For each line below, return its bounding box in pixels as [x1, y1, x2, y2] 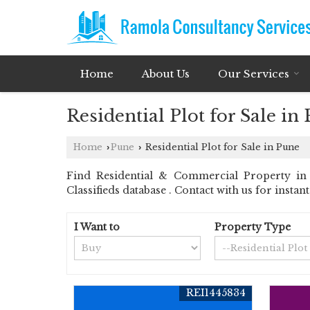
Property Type [215, 221, 291, 233]
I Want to [74, 221, 120, 233]
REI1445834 [186, 286, 246, 299]
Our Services [218, 67, 289, 80]
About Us [142, 67, 190, 80]
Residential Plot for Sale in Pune [143, 142, 300, 152]
